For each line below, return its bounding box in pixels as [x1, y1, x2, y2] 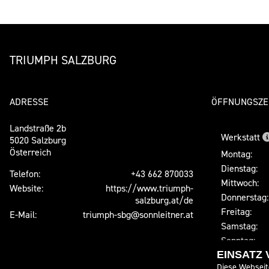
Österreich [10, 146, 51, 159]
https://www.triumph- [105, 182, 193, 195]
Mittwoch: [220, 177, 259, 189]
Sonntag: [220, 234, 255, 247]
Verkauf [220, 255, 255, 268]
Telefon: [10, 168, 40, 180]
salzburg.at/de [134, 194, 193, 207]
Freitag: [220, 205, 252, 218]
